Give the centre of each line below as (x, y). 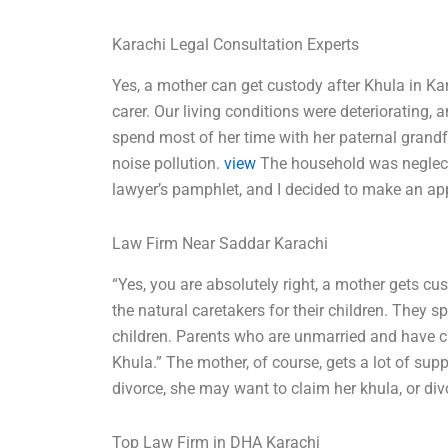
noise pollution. (168, 164)
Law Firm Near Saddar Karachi (220, 244)
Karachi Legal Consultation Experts (236, 45)
